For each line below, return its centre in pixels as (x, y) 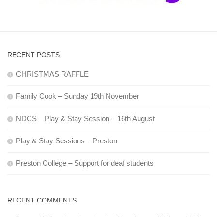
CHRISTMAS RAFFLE (52, 74)
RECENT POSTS (33, 54)
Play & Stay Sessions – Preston (67, 140)
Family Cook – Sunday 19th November (77, 96)
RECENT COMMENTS (42, 200)
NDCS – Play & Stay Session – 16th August (85, 118)
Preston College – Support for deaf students (85, 163)
